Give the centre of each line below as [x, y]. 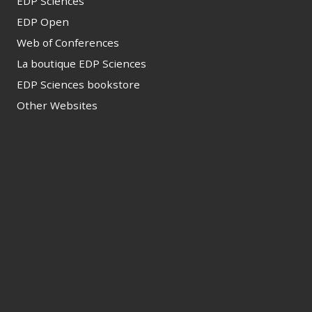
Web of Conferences [68, 42]
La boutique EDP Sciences [81, 63]
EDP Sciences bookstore [78, 84]
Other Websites [57, 105]
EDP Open [43, 21]
